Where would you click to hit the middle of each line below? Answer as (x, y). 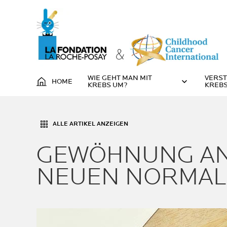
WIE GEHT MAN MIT (120, 78)
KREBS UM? (107, 85)
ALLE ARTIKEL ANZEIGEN (90, 124)
